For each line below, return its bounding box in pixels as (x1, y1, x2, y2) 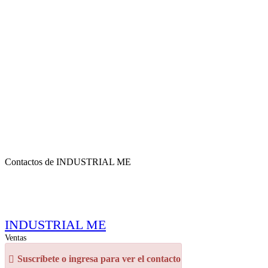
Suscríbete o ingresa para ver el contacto (17, 254, 181, 264)
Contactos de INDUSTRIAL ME (5, 157, 131, 167)
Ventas (5, 233, 26, 242)
